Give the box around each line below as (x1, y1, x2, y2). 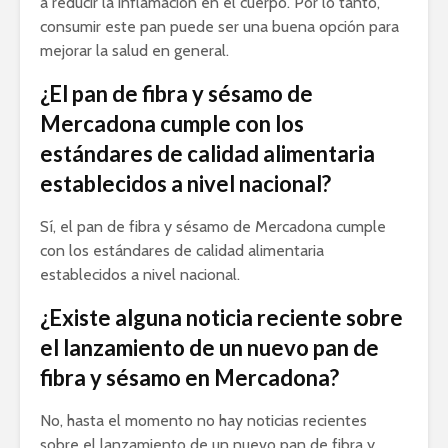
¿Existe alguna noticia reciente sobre (40, 303, 403, 331)
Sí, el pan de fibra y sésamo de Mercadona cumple (40, 216, 386, 236)
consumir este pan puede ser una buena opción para (40, 16, 399, 36)
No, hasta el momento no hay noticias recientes (40, 410, 367, 430)
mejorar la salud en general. (40, 40, 229, 60)
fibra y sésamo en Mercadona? (40, 363, 339, 391)
